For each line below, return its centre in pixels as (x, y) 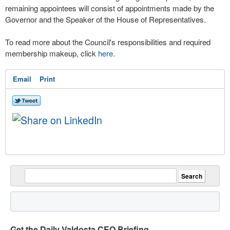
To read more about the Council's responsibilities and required (108, 42)
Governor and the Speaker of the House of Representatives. (107, 19)
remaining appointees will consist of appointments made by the (110, 8)
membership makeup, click (52, 53)
